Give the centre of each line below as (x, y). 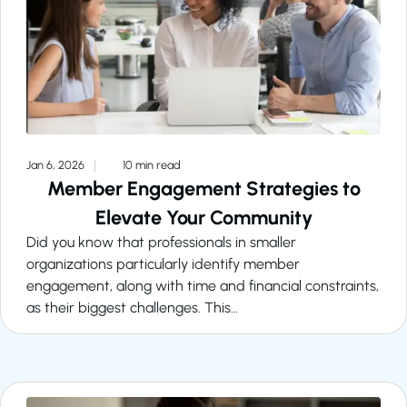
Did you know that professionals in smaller (161, 242)
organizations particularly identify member (163, 263)
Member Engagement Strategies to (203, 188)
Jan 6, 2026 (57, 164)
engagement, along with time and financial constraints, (203, 285)
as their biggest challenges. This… (132, 307)
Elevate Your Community (203, 217)
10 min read (150, 164)
